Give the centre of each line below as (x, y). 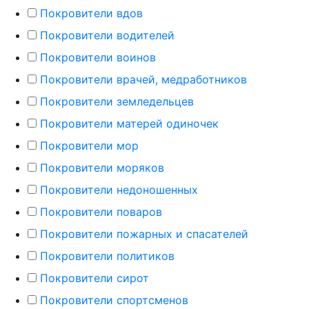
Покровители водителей (107, 36)
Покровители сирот (94, 278)
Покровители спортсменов (114, 300)
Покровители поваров (101, 212)
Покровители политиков (107, 256)
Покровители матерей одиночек (129, 124)
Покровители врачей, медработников (143, 80)
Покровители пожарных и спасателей (144, 234)
